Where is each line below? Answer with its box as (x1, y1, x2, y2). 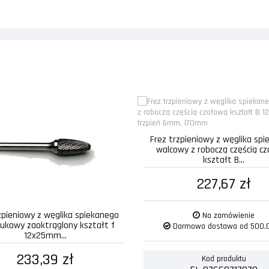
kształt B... (203, 153, 245, 166)
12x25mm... (23, 229, 67, 242)
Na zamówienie (200, 210, 255, 221)
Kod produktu (201, 253, 246, 264)
